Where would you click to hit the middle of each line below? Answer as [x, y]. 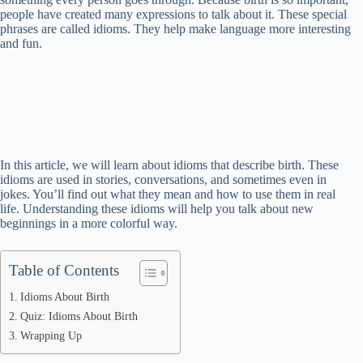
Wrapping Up [51, 335]
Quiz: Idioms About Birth [79, 316]
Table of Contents [64, 270]
